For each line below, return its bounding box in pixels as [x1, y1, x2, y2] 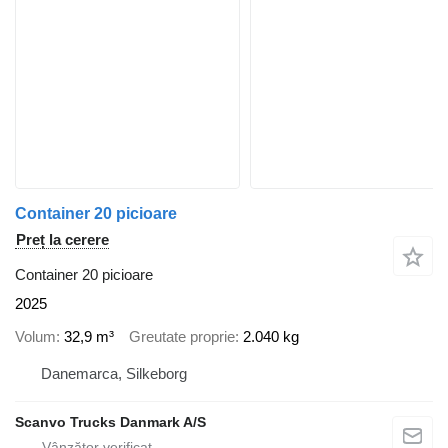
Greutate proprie [129, 327, 235, 345]
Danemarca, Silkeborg [41, 365, 187, 383]
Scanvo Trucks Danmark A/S [15, 414, 206, 431]
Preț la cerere [16, 231, 109, 249]
